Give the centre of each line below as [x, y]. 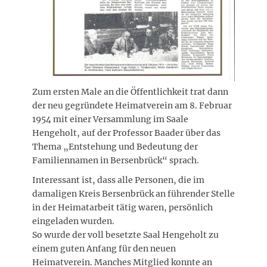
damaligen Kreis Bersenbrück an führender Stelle [133, 193]
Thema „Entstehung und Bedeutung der [115, 146]
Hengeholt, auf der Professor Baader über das [126, 133]
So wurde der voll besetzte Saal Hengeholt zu [125, 235]
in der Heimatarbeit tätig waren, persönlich [122, 207]
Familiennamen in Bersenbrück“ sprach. [116, 160]
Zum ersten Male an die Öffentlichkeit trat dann [130, 91]
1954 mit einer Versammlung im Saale [110, 119]
